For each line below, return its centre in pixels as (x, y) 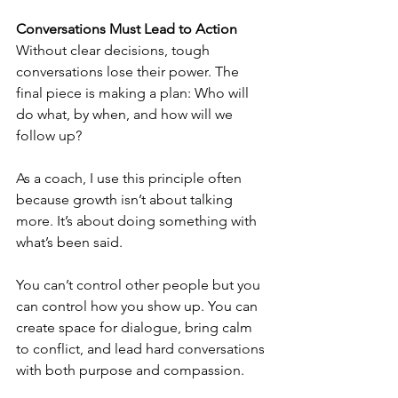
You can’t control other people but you (140, 285)
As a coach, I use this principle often (131, 178)
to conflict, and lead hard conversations (142, 349)
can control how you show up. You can (139, 306)
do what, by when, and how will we (126, 114)
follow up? (49, 135)
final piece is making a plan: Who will (134, 93)
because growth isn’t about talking (126, 199)
